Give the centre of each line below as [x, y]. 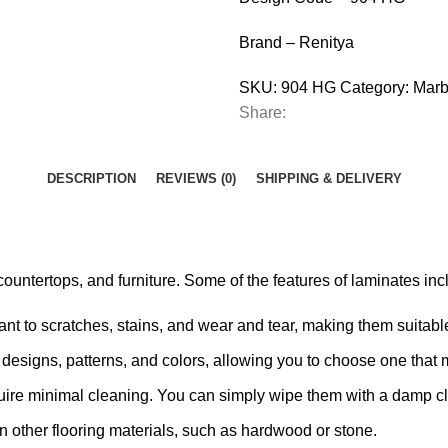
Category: [374, 87]
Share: [262, 112]
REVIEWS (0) [195, 178]
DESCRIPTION [91, 178]
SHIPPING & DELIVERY [328, 178]
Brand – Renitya [296, 42]
